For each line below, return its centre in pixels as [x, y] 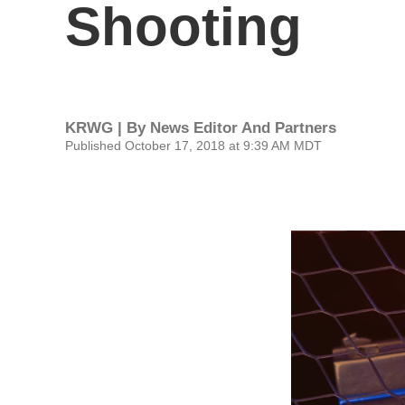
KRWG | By [108, 127]
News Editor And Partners [243, 127]
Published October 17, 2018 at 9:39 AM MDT [193, 145]
